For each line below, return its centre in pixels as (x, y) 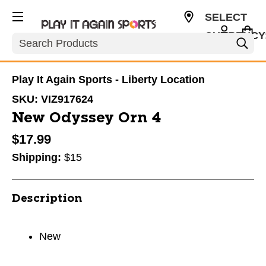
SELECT (226, 17)
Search (29, 39)
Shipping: (38, 157)
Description (47, 199)
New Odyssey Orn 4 (87, 118)
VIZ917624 (67, 99)
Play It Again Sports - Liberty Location (108, 80)
